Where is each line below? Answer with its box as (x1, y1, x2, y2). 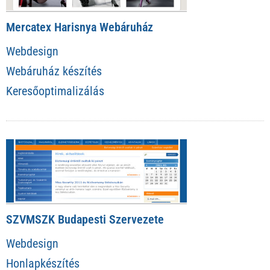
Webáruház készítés (6, 64, 102, 79)
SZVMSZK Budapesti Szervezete (6, 212, 164, 227)
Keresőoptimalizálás (6, 84, 104, 99)
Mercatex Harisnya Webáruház (6, 20, 153, 35)
